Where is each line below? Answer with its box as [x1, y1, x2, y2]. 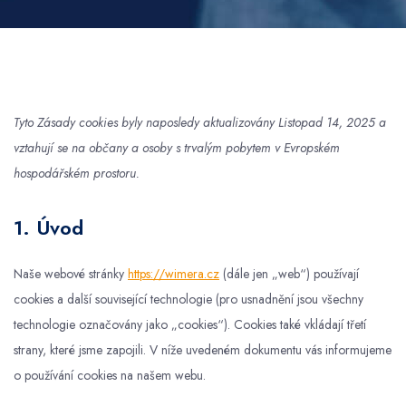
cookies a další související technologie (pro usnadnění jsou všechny [14, 290, 363, 308]
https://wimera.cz [128, 265, 219, 283]
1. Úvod [14, 213, 83, 242]
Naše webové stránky [14, 265, 128, 283]
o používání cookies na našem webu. [14, 366, 206, 384]
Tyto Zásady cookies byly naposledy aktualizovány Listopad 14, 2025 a [14, 113, 386, 131]
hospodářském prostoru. [14, 164, 140, 182]
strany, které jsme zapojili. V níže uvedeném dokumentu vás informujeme [14, 341, 391, 359]
